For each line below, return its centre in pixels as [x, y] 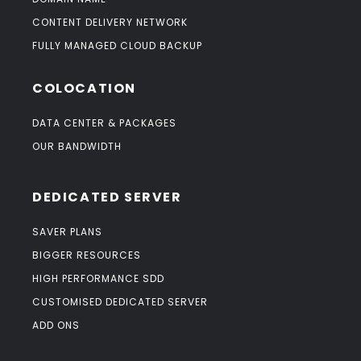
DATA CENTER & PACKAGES [104, 123]
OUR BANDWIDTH [77, 147]
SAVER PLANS [67, 232]
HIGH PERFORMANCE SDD [98, 279]
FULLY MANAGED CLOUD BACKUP [117, 46]
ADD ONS [56, 326]
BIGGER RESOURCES [87, 255]
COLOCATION [84, 89]
